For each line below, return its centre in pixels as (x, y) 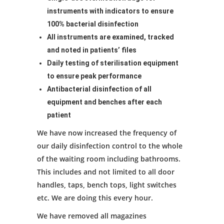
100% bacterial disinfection (93, 24)
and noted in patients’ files (92, 50)
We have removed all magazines (92, 216)
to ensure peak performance (94, 76)
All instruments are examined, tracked (110, 37)
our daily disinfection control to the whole (110, 146)
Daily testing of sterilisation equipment (113, 63)
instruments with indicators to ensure (110, 11)
